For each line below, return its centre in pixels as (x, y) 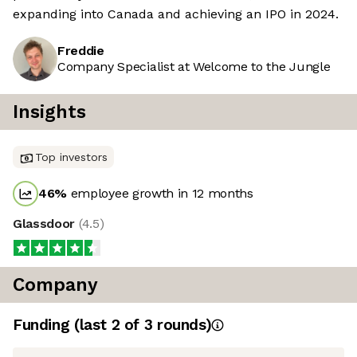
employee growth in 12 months (160, 194)
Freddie (81, 51)
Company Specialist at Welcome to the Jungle (194, 67)
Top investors (71, 157)
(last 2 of (109, 325)
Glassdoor (46, 224)
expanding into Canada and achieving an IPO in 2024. (176, 14)
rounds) (182, 325)
